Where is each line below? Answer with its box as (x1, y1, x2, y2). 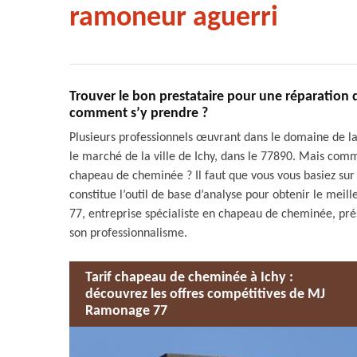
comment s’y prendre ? (69, 106, 208, 121)
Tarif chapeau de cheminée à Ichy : (85, 269, 293, 285)
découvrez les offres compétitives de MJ (85, 286, 325, 302)
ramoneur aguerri (69, 4, 278, 33)
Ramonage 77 (85, 303, 167, 319)
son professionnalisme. (69, 227, 187, 240)
